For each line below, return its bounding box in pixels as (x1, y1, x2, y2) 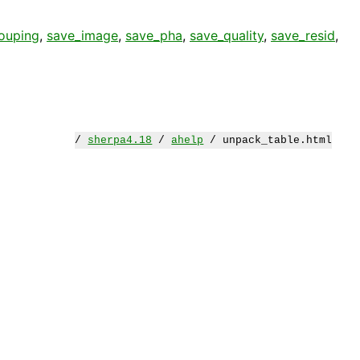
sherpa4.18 (88, 133, 153, 146)
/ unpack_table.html (203, 133, 333, 146)
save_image (47, 27, 118, 43)
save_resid (271, 27, 335, 43)
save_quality (190, 27, 264, 43)
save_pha (125, 27, 182, 43)
